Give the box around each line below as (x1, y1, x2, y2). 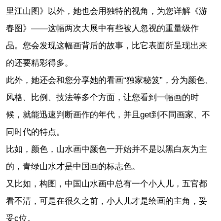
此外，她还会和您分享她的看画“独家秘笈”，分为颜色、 (5, 75, 213, 85)
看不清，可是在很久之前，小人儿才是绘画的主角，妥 (5, 196, 207, 206)
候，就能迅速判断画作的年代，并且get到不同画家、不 (5, 110, 210, 120)
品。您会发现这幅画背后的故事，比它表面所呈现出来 (5, 41, 207, 51)
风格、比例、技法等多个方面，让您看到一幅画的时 (5, 93, 199, 103)
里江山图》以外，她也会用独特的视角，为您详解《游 (5, 6, 207, 16)
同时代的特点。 (5, 127, 65, 137)
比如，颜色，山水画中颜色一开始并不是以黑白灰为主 (5, 145, 207, 154)
